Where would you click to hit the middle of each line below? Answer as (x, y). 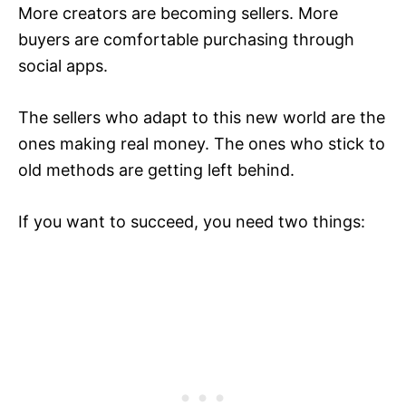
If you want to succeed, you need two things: (192, 222)
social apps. (63, 66)
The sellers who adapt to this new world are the (202, 118)
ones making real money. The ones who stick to (202, 144)
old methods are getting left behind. (156, 170)
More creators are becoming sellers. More (178, 14)
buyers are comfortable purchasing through (186, 40)
